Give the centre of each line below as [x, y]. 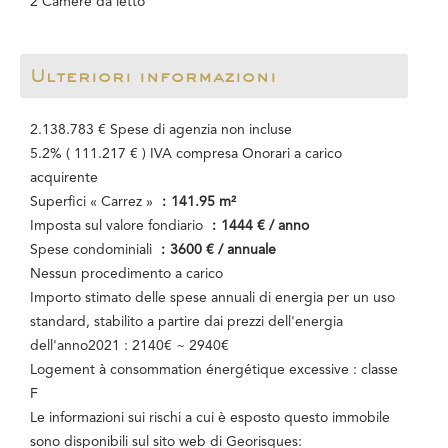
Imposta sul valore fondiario [118, 225]
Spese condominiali [93, 249]
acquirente [64, 177]
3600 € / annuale [223, 249]
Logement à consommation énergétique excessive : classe [214, 369]
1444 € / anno [265, 225]
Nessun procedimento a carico [126, 273]
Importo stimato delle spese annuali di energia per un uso [212, 297]
